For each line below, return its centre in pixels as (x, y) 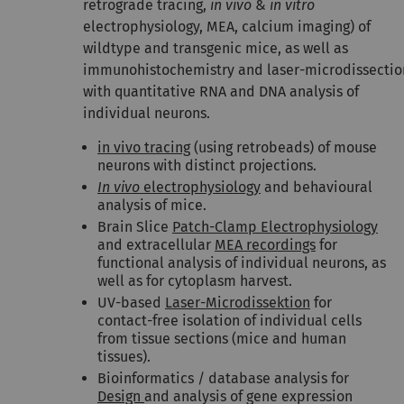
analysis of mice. (152, 205)
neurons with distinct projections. (207, 165)
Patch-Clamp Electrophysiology (275, 227)
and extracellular (156, 245)
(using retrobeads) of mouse (284, 147)
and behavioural (317, 187)
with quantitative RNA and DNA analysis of (221, 92)
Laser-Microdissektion (238, 303)
